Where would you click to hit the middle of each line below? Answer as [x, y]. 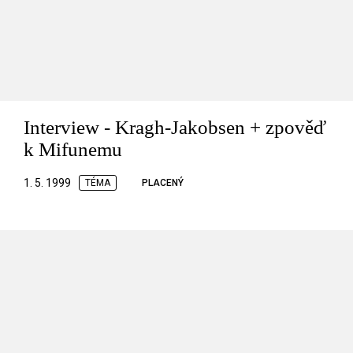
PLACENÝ [163, 183]
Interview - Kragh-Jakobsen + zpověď [175, 128]
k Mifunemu [73, 150]
